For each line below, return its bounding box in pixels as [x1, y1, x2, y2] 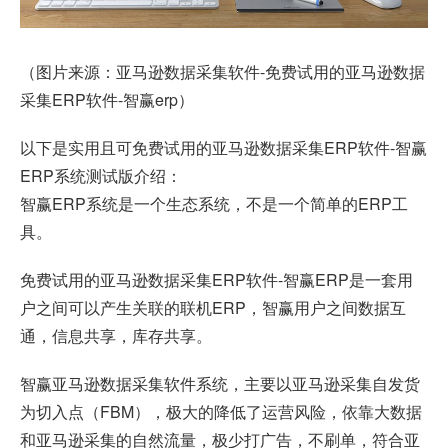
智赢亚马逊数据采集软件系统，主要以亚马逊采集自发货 [20, 372, 420, 396]
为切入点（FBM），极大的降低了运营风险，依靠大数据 [20, 400, 422, 424]
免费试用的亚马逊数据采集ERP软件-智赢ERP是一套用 [20, 268, 413, 292]
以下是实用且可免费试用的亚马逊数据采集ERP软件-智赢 [20, 136, 427, 160]
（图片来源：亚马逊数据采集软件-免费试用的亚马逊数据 [20, 60, 425, 84]
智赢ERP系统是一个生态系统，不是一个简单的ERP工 [20, 192, 408, 216]
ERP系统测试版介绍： [20, 164, 182, 188]
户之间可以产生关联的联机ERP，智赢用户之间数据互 [20, 296, 406, 320]
